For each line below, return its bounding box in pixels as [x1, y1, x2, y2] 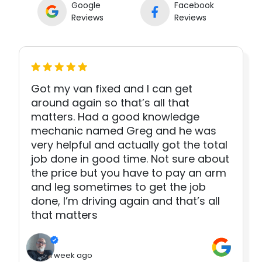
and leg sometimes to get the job [31, 179, 206, 194]
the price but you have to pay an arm [31, 165, 226, 180]
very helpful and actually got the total [31, 137, 227, 152]
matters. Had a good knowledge [31, 109, 199, 124]
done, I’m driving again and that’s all [31, 193, 220, 208]
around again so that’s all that [31, 95, 189, 110]
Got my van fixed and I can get [31, 81, 192, 96]
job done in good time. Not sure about [31, 151, 229, 166]
